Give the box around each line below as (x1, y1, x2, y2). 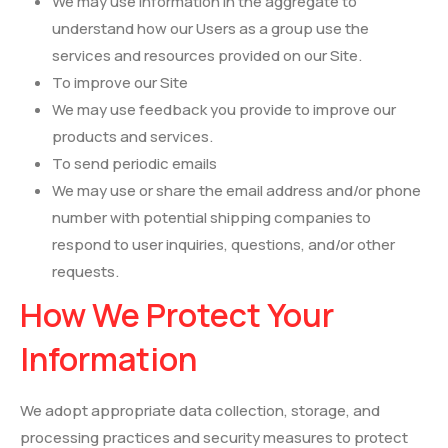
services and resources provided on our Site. (52, 45, 362, 67)
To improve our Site (52, 72, 188, 94)
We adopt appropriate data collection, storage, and (20, 400, 380, 422)
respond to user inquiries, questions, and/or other (52, 234, 395, 256)
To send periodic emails (52, 153, 217, 175)
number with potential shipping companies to (52, 207, 371, 229)
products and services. (52, 126, 213, 148)
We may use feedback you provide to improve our (52, 99, 396, 121)
